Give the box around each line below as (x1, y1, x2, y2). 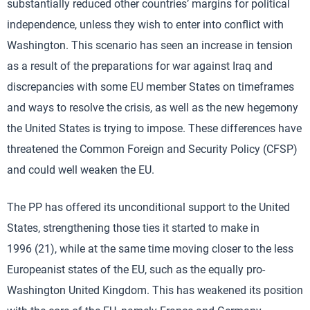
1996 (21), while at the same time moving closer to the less (7, 242, 293, 255)
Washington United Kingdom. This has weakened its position (7, 284, 303, 297)
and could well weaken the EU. (7, 163, 154, 176)
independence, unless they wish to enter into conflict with (7, 18, 284, 31)
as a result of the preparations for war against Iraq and (7, 60, 273, 73)
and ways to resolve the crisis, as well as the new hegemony (7, 101, 298, 114)
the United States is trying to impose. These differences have (7, 122, 302, 135)
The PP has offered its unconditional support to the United (7, 201, 290, 214)
